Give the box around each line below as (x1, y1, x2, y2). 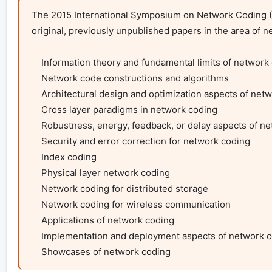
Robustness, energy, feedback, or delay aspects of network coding (31, 120, 41, 132)
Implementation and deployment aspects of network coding (31, 230, 41, 242)
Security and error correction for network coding (31, 135, 41, 148)
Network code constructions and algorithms (31, 72, 41, 84)
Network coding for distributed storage (31, 183, 41, 195)
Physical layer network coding (31, 167, 41, 179)
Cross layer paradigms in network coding (31, 104, 41, 116)
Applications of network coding (31, 214, 41, 226)
